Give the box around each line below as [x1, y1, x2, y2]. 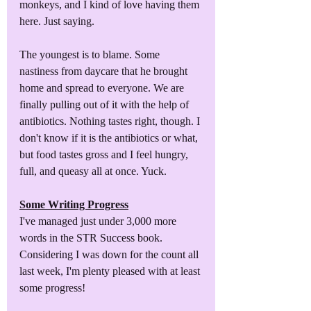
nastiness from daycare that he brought [19, 65, 190, 77]
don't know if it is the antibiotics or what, [19, 131, 201, 144]
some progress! [19, 281, 88, 294]
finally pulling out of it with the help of [19, 98, 192, 110]
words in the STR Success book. [19, 231, 165, 244]
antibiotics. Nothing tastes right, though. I [19, 115, 203, 127]
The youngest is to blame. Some [19, 48, 162, 60]
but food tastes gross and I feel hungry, [19, 148, 191, 160]
